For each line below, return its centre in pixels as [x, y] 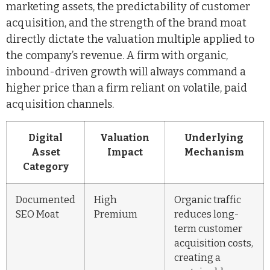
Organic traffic [208, 200]
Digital [46, 138]
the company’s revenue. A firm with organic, [117, 55]
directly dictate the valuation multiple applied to [130, 39]
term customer [208, 229]
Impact [125, 152]
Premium [116, 215]
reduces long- [206, 215]
